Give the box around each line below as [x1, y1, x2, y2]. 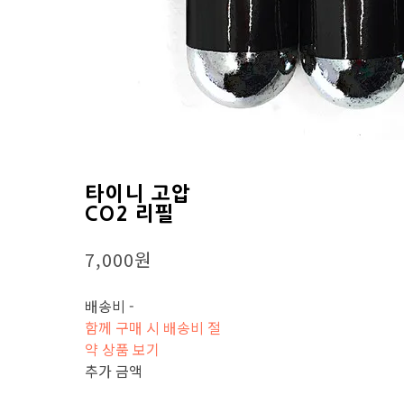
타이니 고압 [85, 183, 191, 204]
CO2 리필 [85, 203, 175, 224]
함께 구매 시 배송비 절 [85, 316, 222, 338]
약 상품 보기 [85, 337, 161, 360]
